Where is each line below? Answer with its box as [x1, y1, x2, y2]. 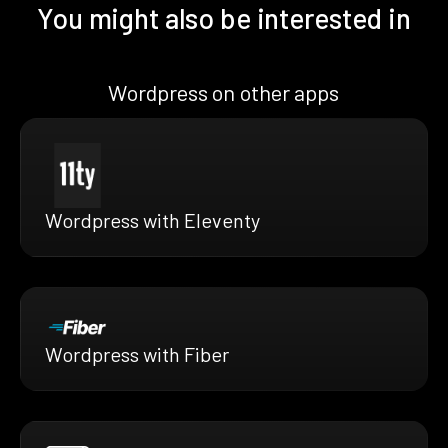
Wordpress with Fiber [45, 341, 229, 366]
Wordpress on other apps [108, 79, 340, 106]
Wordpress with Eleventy [45, 208, 260, 233]
